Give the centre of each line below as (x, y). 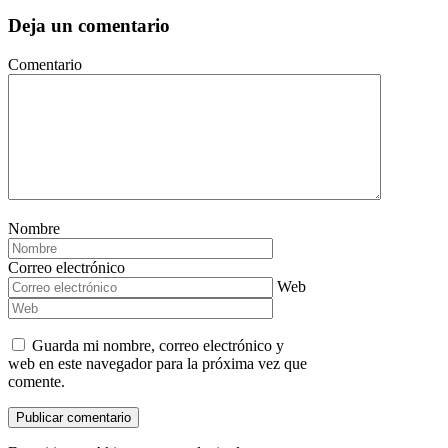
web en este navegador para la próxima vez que (157, 363)
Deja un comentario (89, 26)
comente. (36, 381)
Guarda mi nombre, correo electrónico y (158, 345)
